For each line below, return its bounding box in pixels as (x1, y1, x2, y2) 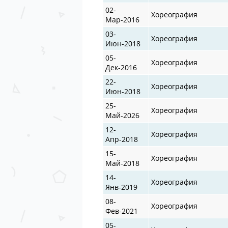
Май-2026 (105, 110, 140, 120)
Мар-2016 (105, 14, 140, 24)
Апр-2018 (105, 134, 138, 144)
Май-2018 (105, 158, 140, 168)
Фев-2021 (105, 206, 138, 216)
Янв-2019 (105, 182, 138, 192)
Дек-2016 (105, 62, 137, 72)
